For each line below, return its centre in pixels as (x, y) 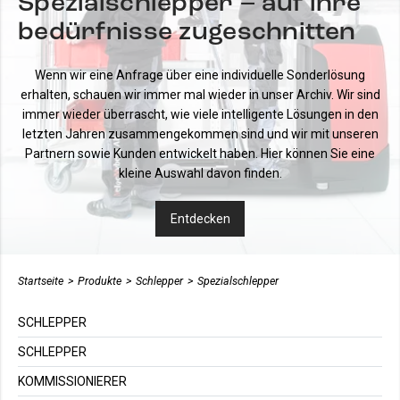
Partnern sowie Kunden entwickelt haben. (143, 154)
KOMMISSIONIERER (72, 382)
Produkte (100, 281)
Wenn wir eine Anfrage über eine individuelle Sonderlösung (200, 75)
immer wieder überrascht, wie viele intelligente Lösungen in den (200, 115)
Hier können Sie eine (318, 154)
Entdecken (200, 219)
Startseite (41, 281)
